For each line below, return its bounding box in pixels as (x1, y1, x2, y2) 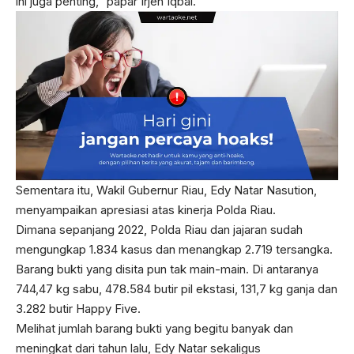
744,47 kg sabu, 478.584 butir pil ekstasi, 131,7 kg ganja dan (16, 281, 337, 297)
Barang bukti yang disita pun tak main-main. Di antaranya (16, 262, 318, 277)
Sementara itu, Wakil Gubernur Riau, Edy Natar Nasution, (16, 183, 317, 198)
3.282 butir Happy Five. (16, 301, 141, 317)
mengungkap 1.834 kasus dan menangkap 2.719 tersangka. (16, 242, 333, 258)
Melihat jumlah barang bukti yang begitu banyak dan (16, 321, 293, 337)
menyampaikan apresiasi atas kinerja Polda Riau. (16, 202, 276, 218)
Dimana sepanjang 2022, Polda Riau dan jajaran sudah (16, 222, 303, 238)
